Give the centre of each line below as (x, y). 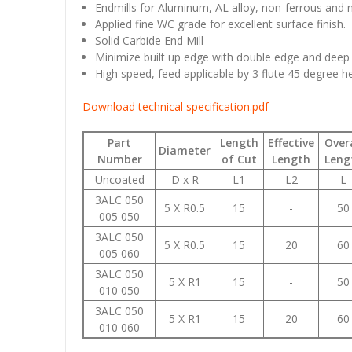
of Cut (239, 159)
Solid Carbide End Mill (150, 40)
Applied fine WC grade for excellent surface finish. (221, 24)
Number (119, 159)
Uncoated (119, 179)
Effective (291, 142)
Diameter (185, 150)
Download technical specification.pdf (176, 106)
